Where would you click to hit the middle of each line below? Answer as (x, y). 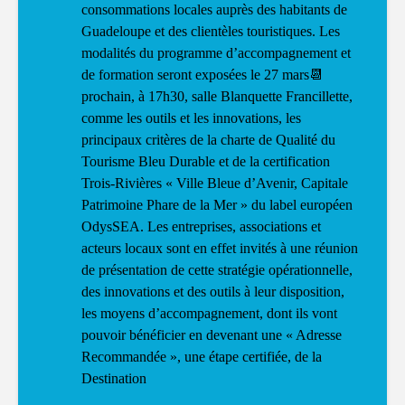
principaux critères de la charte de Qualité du (208, 140)
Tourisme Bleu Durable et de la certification (206, 162)
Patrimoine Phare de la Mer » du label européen (217, 205)
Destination (114, 379)
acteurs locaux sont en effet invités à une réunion (220, 249)
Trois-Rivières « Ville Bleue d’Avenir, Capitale (215, 184)
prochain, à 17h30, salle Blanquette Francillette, (217, 97)
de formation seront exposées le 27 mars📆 (202, 75)
